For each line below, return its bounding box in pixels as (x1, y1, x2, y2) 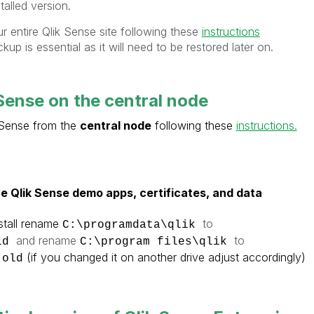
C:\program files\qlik (79, 235, 234, 248)
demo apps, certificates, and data (71, 185, 262, 200)
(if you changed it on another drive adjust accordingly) (22, 250, 306, 264)
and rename (15, 233, 80, 247)
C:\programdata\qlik (62, 218, 203, 231)
